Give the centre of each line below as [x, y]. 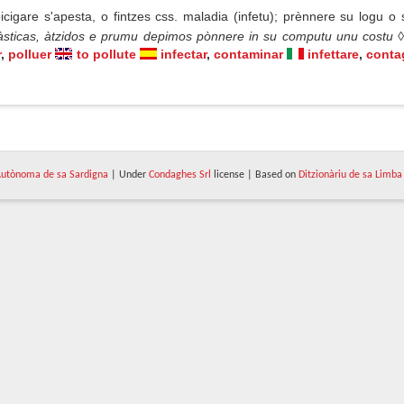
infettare [333, 54]
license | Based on [254, 175]
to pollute [106, 54]
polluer [30, 54]
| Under [128, 175]
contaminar [248, 54]
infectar [183, 54]
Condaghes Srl [179, 175]
